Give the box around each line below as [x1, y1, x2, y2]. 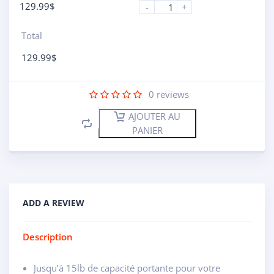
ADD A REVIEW [23, 196, 84, 209]
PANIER [132, 124, 163, 136]
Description [23, 230, 73, 243]
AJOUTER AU [128, 110, 180, 122]
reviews [154, 88, 189, 100]
